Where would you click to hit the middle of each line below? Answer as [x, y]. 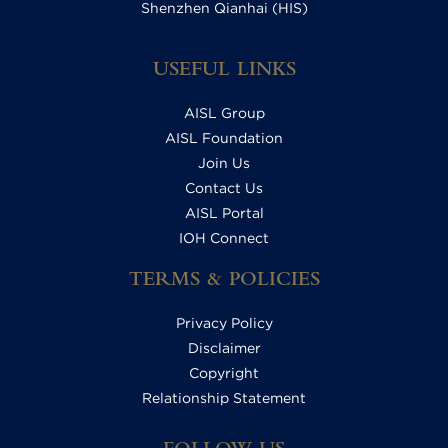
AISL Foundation [224, 138]
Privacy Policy [224, 323]
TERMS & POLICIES [224, 281]
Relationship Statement [224, 398]
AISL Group [224, 113]
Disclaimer [224, 348]
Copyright [224, 373]
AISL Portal [224, 213]
